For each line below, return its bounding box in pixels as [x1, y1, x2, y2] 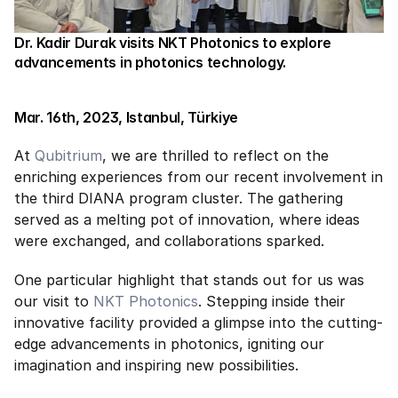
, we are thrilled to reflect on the [102, 147, 329, 164]
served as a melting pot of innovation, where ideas [14, 211, 360, 228]
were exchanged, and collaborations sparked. [14, 232, 324, 250]
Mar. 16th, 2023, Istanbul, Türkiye [14, 108, 239, 126]
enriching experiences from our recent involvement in [14, 168, 383, 186]
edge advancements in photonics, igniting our [14, 335, 324, 353]
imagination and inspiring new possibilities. [14, 356, 298, 374]
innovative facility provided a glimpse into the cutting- [14, 314, 383, 331]
